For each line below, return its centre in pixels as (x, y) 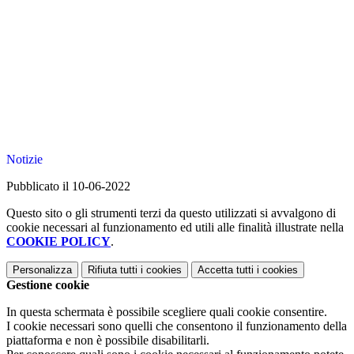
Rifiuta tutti (113, 270)
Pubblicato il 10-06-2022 (68, 186)
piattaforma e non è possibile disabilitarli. (108, 341)
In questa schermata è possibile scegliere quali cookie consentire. (167, 312)
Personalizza (42, 270)
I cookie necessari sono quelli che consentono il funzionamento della (177, 326)
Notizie (24, 160)
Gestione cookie (48, 285)
